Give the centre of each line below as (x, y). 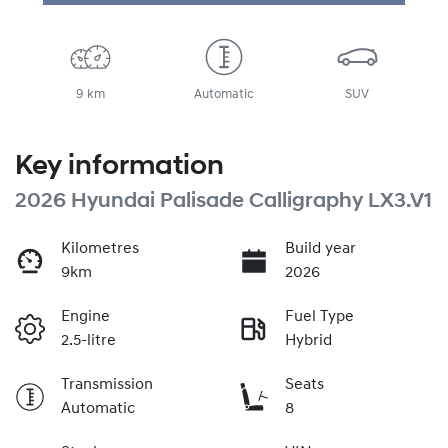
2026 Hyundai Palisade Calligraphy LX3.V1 (223, 201)
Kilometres (100, 248)
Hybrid (308, 340)
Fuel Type (319, 316)
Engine (85, 316)
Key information (119, 166)
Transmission (107, 384)
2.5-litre (88, 340)
